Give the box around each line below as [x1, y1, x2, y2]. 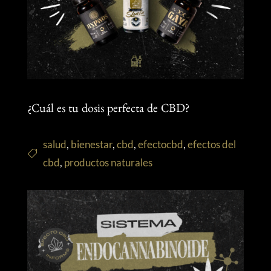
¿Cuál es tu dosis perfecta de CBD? [27, 104, 189, 117]
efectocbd [137, 138, 183, 151]
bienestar [70, 138, 113, 151]
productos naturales [64, 156, 152, 169]
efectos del [187, 138, 236, 151]
